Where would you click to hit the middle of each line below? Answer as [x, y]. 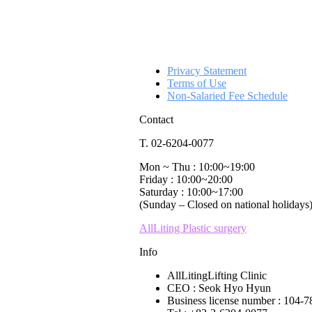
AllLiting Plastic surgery [193, 228]
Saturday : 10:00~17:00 [191, 192]
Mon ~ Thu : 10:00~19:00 [197, 167]
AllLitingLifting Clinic [217, 275]
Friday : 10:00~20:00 [186, 179]
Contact [156, 119]
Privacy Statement [207, 71]
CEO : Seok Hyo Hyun [219, 288]
